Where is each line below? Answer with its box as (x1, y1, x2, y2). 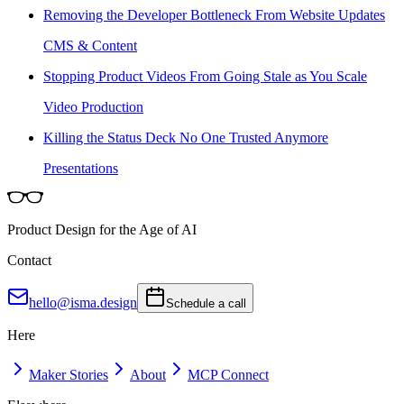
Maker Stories (29, 366, 108, 382)
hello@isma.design (29, 294, 137, 310)
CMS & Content (43, 37, 137, 53)
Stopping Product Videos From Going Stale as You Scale (43, 68, 367, 84)
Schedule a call (166, 296, 246, 310)
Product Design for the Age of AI (7, 221, 197, 237)
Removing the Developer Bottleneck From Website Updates (43, 6, 385, 23)
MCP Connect (188, 366, 269, 382)
